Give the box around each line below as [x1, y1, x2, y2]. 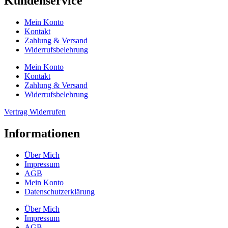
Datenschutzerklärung [24, 187, 95, 196]
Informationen [4, 126, 80, 140]
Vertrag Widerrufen [4, 107, 66, 117]
